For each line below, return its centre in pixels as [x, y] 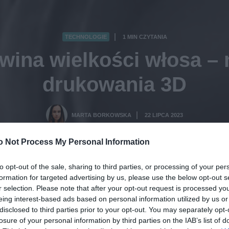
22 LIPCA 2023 [164, 115]
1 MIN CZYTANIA [145, 37]
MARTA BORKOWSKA [101, 115]
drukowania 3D [114, 85]
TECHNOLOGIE [86, 37]
